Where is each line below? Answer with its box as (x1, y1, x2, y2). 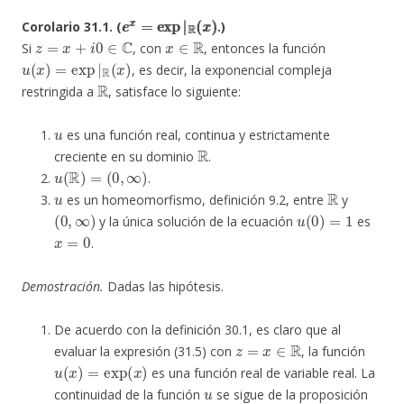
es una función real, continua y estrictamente (62, 125, 330, 143)
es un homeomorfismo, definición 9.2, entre (62, 190, 327, 208)
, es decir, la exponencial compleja (131, 60, 332, 78)
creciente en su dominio (54, 147, 197, 165)
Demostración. (22, 277, 104, 295)
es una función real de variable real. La (147, 363, 375, 381)
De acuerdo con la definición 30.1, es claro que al (54, 320, 341, 338)
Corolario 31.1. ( (22, 17, 122, 35)
